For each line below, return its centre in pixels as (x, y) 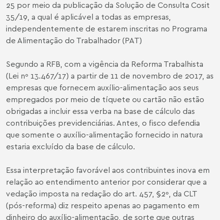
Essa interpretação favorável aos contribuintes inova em (108, 170)
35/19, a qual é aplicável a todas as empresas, (88, 16)
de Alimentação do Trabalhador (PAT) (74, 40)
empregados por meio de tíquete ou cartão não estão (105, 99)
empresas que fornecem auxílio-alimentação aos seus (102, 87)
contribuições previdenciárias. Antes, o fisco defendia (103, 123)
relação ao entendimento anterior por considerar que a (106, 181)
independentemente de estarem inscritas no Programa (107, 28)
